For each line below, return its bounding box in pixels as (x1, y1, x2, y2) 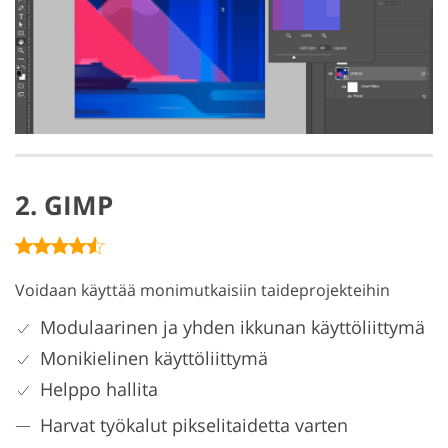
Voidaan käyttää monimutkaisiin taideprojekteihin (15, 278, 390, 301)
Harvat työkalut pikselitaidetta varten (40, 412, 348, 437)
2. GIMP (15, 186, 113, 223)
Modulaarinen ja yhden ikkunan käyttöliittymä (40, 314, 425, 339)
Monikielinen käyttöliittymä (40, 345, 268, 370)
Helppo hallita (40, 376, 158, 401)
